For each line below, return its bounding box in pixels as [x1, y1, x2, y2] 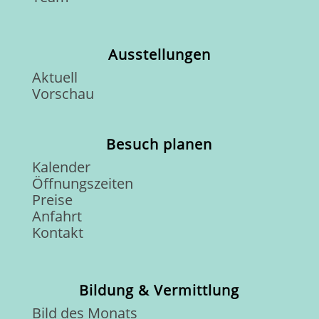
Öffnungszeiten [31, 173, 133, 193]
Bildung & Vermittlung [79, 280, 240, 300]
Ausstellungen [108, 44, 211, 64]
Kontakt [31, 222, 83, 242]
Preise [31, 189, 73, 209]
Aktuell [31, 67, 78, 87]
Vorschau [31, 83, 94, 103]
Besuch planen [106, 134, 213, 154]
